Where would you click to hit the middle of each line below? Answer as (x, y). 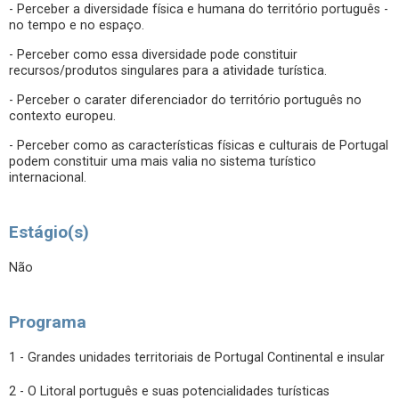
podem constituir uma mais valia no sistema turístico (163, 162)
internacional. (48, 178)
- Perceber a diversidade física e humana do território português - (199, 9)
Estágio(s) (49, 232)
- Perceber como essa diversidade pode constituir (153, 55)
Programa (48, 322)
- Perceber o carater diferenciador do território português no (185, 100)
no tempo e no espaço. (77, 25)
